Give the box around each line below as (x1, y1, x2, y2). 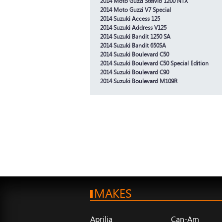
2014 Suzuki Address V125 (100, 23, 166, 31)
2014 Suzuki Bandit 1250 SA (100, 32, 170, 40)
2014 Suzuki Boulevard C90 (100, 68, 169, 76)
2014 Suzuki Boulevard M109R (100, 77, 177, 85)
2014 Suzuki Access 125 (100, 14, 160, 22)
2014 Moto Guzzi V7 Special (100, 5, 171, 13)
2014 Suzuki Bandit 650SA (100, 41, 166, 49)
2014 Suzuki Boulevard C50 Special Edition (100, 59, 209, 67)
